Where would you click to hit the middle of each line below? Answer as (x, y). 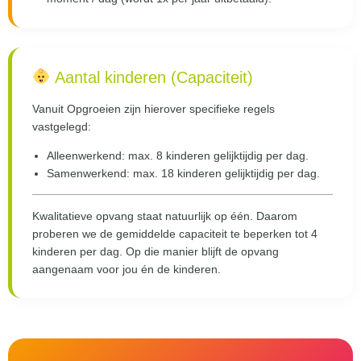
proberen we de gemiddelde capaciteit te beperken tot (172, 234)
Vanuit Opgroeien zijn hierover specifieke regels (154, 109)
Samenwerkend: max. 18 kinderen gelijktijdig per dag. (183, 174)
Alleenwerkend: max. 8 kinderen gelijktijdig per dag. (178, 156)
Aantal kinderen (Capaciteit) (151, 77)
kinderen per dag (76, 252)
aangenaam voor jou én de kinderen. (127, 270)
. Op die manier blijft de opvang (199, 252)
